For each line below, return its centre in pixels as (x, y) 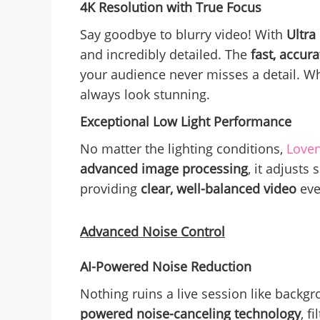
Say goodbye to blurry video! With (183, 35)
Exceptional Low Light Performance (186, 122)
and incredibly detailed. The (165, 55)
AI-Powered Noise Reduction (166, 267)
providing (110, 189)
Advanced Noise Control (152, 232)
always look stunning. (145, 95)
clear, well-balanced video (219, 189)
